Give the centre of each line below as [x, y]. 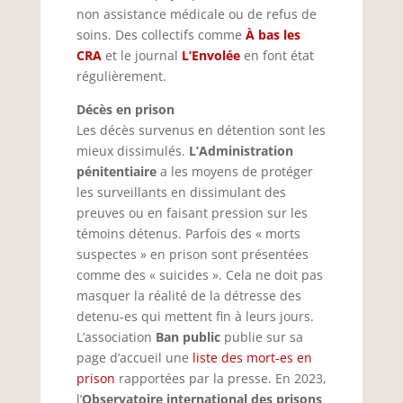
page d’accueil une [134, 358]
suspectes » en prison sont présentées [192, 254]
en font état [277, 55]
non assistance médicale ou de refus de [196, 14]
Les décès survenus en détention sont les [201, 130]
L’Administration [241, 151]
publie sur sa [261, 337]
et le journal [141, 55]
